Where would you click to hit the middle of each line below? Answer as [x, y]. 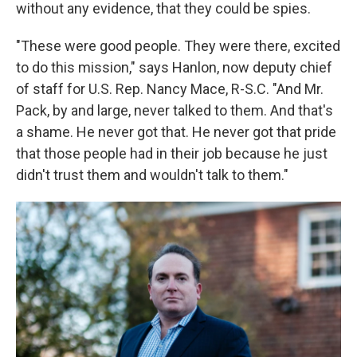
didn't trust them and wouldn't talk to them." [152, 175]
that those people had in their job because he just [172, 153]
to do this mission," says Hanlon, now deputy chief [174, 67]
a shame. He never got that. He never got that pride [176, 132]
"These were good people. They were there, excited [178, 46]
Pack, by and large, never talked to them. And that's [175, 110]
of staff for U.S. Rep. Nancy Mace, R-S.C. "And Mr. [170, 89]
